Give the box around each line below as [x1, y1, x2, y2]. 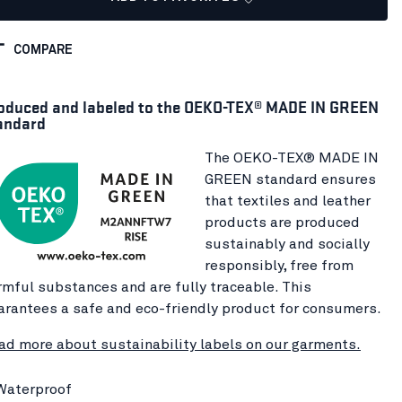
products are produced [205, 214, 360, 230]
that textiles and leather [205, 193, 371, 208]
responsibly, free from [205, 258, 354, 273]
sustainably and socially [205, 236, 370, 251]
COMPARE [13, 43, 73, 57]
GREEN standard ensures [205, 171, 376, 187]
